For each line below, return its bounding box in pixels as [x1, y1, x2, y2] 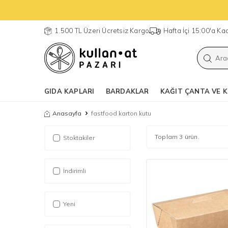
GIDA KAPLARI [44, 87, 95, 95]
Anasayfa [52, 109, 81, 117]
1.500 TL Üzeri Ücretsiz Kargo [54, 26, 150, 35]
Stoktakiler [63, 134, 95, 141]
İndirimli [63, 167, 86, 175]
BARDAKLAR [105, 87, 149, 95]
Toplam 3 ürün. [155, 133, 199, 140]
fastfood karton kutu [91, 109, 151, 117]
